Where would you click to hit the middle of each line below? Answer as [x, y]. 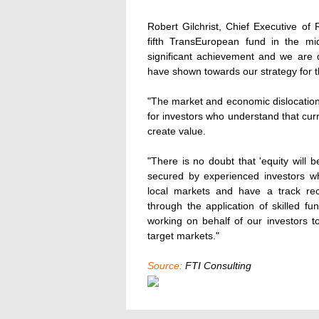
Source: [165, 266]
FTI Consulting [217, 266]
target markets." [183, 236]
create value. [177, 131]
